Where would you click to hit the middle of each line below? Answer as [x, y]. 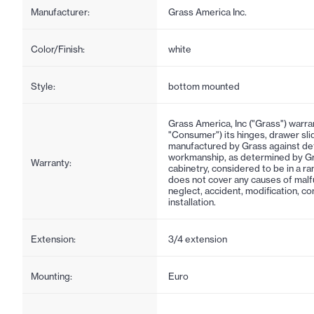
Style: [43, 86]
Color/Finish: [58, 49]
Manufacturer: [60, 12]
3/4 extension [198, 239]
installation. [192, 202]
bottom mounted [204, 86]
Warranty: [51, 162]
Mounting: [52, 276]
